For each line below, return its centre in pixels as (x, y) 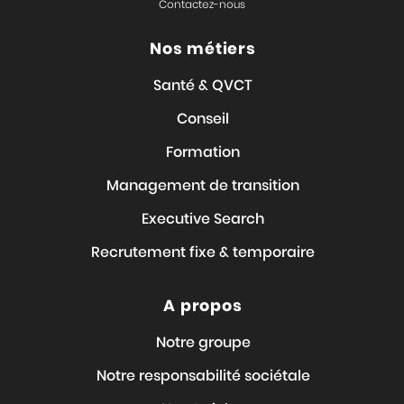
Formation (203, 151)
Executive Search (203, 218)
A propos (203, 305)
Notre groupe (203, 342)
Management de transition (203, 185)
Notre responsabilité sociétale (203, 375)
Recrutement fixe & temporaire (203, 252)
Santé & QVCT (203, 85)
